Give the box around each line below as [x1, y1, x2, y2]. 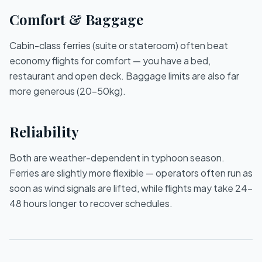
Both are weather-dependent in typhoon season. [9, 151, 225, 164]
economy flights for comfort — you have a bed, [9, 54, 211, 67]
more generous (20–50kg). [9, 85, 126, 97]
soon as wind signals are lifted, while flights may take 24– [9, 182, 253, 194]
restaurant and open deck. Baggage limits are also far [9, 70, 239, 82]
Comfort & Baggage [9, 10, 143, 29]
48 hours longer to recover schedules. [9, 197, 173, 209]
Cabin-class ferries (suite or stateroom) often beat [9, 39, 228, 51]
